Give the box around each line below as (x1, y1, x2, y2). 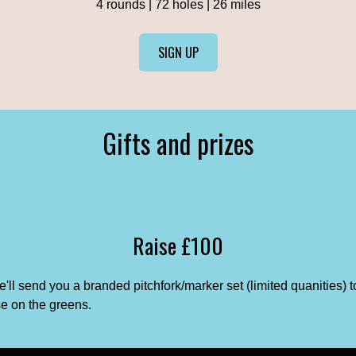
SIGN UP (157, 42, 199, 62)
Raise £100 (133, 228, 223, 261)
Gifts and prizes (103, 122, 253, 163)
